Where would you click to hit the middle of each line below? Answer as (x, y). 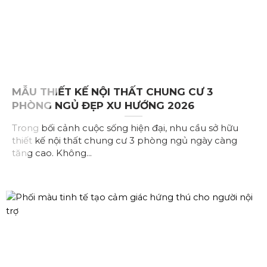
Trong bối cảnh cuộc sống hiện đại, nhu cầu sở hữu (125, 128)
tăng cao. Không (49, 153)
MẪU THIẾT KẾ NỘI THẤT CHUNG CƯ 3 (112, 92)
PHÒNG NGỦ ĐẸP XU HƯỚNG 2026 (103, 106)
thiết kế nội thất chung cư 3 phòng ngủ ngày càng (125, 141)
